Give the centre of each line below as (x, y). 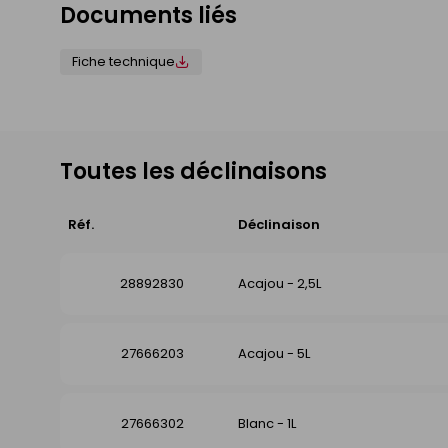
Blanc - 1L (267, 424)
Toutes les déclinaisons (193, 172)
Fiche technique (123, 62)
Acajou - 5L (274, 354)
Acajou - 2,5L (279, 284)
